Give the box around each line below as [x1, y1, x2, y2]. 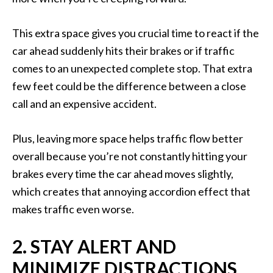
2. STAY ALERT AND [12, 235, 176, 258]
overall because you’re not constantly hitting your [12, 149, 247, 163]
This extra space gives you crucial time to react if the [12, 26, 259, 40]
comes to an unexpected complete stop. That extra [12, 62, 252, 76]
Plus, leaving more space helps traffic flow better [12, 132, 243, 146]
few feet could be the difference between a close [12, 79, 246, 93]
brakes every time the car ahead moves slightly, [12, 167, 233, 181]
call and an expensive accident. [12, 97, 157, 111]
